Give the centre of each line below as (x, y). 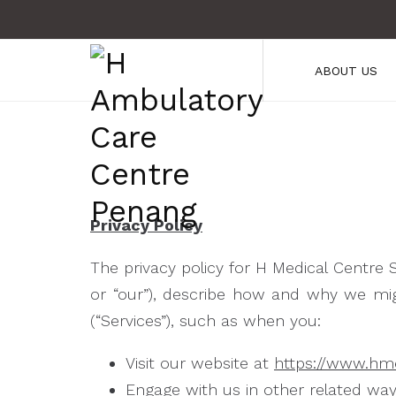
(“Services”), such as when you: (206, 320)
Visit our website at (200, 363)
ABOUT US (346, 71)
